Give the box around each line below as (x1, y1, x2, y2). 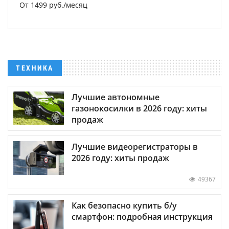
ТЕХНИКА (16, 63, 54, 72)
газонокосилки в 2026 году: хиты (72, 103, 207, 114)
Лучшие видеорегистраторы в (72, 141, 198, 153)
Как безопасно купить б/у (72, 199, 177, 211)
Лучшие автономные (72, 91, 159, 103)
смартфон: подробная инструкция (72, 211, 213, 222)
